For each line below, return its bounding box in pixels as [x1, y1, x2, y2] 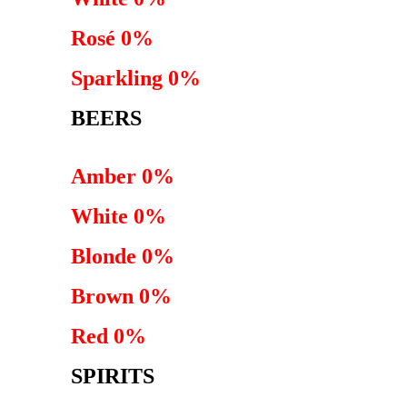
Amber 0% [71, 164, 174, 188]
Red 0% [71, 324, 146, 348]
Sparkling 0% [71, 66, 201, 90]
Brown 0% [71, 284, 172, 308]
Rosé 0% [71, 26, 154, 50]
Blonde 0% [71, 244, 174, 268]
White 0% [71, 204, 166, 228]
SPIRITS [71, 364, 154, 388]
